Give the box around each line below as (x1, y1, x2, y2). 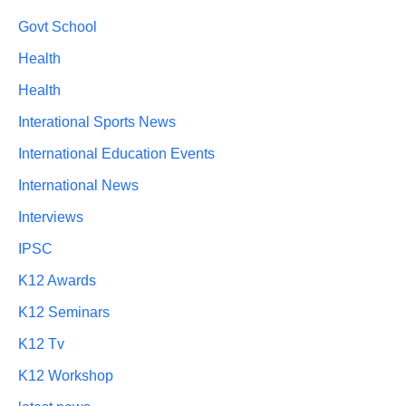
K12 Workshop (18, 368, 113, 384)
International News (18, 178, 139, 194)
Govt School (18, 19, 97, 35)
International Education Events (18, 146, 215, 162)
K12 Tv (18, 336, 64, 353)
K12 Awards (18, 273, 96, 289)
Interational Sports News (18, 114, 176, 130)
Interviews (18, 209, 83, 226)
